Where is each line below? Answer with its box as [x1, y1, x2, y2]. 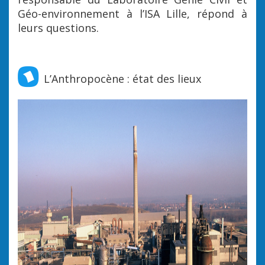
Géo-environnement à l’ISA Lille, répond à [18, 7, 247, 21]
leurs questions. [18, 21, 99, 35]
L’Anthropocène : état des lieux [44, 72, 201, 86]
